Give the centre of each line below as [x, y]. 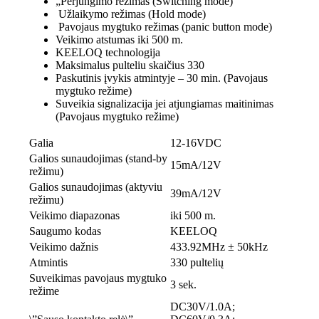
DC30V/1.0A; [202, 307]
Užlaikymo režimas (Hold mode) [130, 14]
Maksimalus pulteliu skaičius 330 [130, 66]
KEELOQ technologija [108, 53]
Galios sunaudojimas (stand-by [98, 159]
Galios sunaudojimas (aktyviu [95, 187]
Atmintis [48, 263]
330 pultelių [197, 263]
